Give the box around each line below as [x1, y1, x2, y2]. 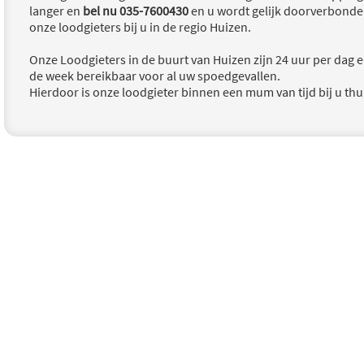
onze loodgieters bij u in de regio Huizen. [29, 19, 251, 36]
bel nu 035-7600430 [83, 2, 188, 19]
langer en [29, 2, 83, 19]
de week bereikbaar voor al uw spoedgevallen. [29, 67, 280, 84]
